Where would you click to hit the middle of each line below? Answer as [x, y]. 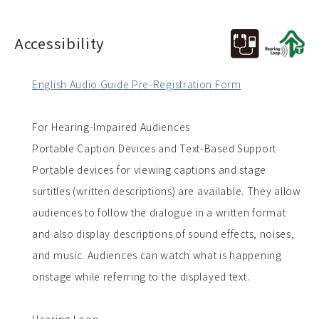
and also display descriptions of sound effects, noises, [163, 234]
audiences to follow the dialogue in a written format [159, 213]
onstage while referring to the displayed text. [141, 277]
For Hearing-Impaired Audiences [111, 127]
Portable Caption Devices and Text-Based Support [154, 148]
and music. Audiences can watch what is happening [157, 255]
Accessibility [59, 43]
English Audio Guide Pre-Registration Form [137, 84]
